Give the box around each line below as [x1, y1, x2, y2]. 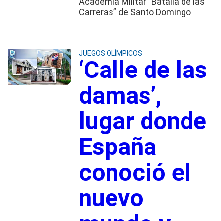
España [78, 132, 156, 161]
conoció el [78, 158, 191, 186]
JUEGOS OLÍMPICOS [78, 49, 142, 57]
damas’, [78, 81, 162, 110]
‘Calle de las [78, 55, 207, 84]
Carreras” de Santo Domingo [78, 6, 191, 17]
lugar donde [78, 107, 206, 135]
